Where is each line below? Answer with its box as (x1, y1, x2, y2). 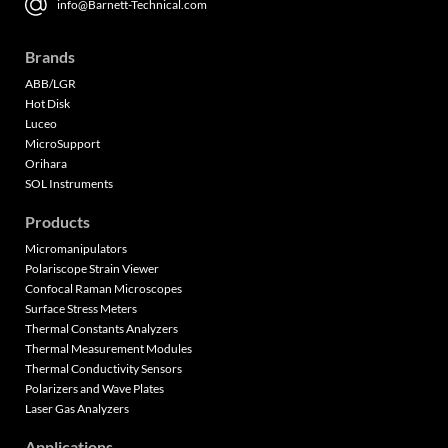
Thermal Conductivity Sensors (25, 361, 182, 377)
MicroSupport (25, 136, 100, 152)
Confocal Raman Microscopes (25, 281, 182, 297)
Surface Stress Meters (25, 301, 137, 317)
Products (25, 212, 90, 232)
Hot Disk (25, 96, 70, 112)
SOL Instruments (25, 176, 113, 192)
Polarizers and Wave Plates (25, 381, 164, 397)
